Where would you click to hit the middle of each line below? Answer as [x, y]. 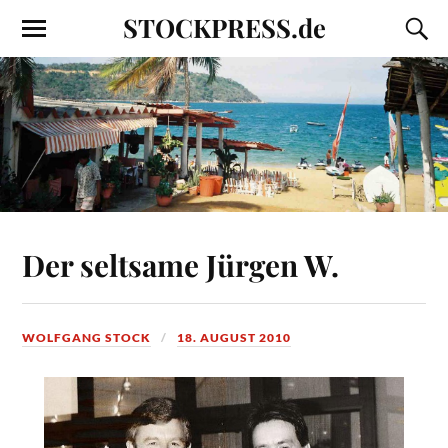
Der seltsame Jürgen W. [181, 264]
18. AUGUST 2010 [234, 337]
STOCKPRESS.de [224, 27]
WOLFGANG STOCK [87, 337]
